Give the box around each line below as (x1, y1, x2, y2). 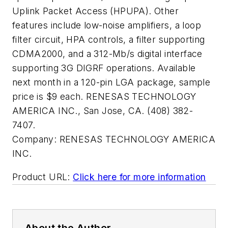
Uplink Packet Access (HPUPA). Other (12, 6, 179, 16)
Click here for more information (73, 171, 206, 182)
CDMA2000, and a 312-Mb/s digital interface (12, 48, 203, 59)
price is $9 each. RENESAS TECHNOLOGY (12, 91, 196, 102)
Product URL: (12, 171, 70, 182)
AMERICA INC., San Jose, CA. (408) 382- (12, 105, 193, 116)
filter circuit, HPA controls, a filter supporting (12, 34, 205, 45)
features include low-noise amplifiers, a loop (12, 20, 201, 31)
